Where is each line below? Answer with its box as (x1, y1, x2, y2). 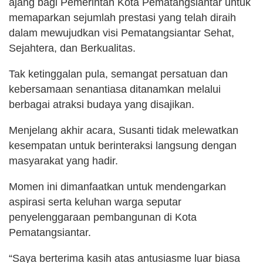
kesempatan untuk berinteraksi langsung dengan (9, 139, 237, 151)
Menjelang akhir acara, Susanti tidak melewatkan (9, 124, 238, 136)
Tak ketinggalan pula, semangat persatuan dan (9, 68, 228, 80)
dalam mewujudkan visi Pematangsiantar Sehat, (9, 26, 234, 39)
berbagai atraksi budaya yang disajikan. (9, 98, 194, 110)
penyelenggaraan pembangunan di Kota (9, 211, 197, 223)
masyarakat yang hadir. (9, 154, 118, 167)
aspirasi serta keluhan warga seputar (9, 195, 181, 208)
